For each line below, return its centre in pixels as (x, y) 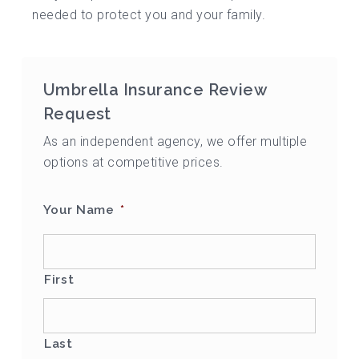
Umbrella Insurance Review (155, 90)
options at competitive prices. (133, 163)
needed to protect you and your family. (149, 15)
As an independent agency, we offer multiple (175, 142)
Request (77, 114)
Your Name (79, 210)
